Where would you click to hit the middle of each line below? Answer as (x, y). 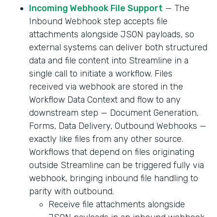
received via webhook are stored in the (106, 87)
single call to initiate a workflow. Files (101, 74)
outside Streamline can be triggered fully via (116, 165)
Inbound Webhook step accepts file (98, 22)
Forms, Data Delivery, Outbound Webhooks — (118, 126)
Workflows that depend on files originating (112, 152)
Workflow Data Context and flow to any (105, 100)
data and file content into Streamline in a (109, 61)
